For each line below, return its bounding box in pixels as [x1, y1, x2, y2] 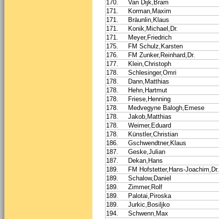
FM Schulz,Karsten [128, 42, 183, 50]
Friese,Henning [128, 95, 171, 103]
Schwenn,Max [128, 209, 168, 217]
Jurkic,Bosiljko [128, 200, 170, 208]
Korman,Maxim [128, 7, 171, 15]
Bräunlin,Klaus [128, 16, 169, 23]
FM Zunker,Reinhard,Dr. [128, 51, 195, 59]
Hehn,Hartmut [128, 86, 167, 94]
